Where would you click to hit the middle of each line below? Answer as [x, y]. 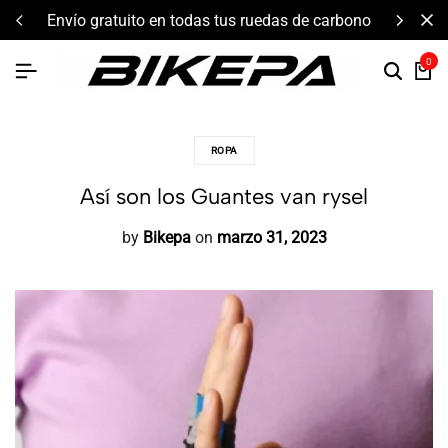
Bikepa [166, 237]
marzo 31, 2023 [271, 237]
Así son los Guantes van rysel [224, 196]
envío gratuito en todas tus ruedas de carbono [213, 20]
